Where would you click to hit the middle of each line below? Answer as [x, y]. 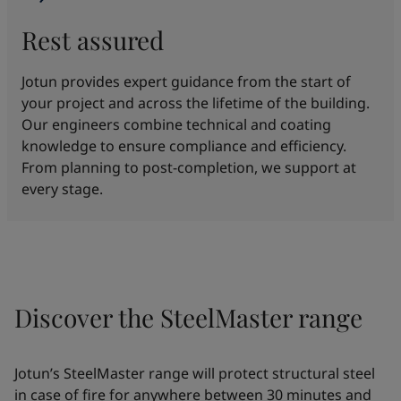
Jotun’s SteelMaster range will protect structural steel [195, 373]
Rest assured [93, 39]
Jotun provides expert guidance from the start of [186, 81]
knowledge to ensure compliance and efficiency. [184, 145]
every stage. [62, 188]
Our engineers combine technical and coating [176, 124]
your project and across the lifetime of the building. [196, 102]
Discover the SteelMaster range [188, 317]
